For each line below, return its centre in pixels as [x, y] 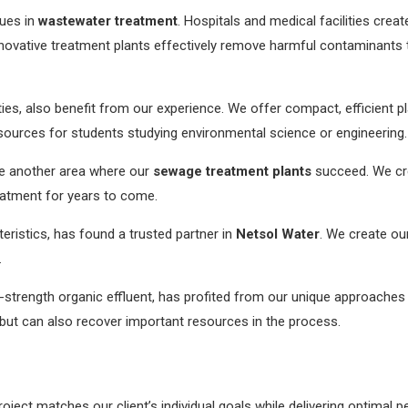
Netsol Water [278, 234]
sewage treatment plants [232, 171]
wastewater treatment [108, 20]
